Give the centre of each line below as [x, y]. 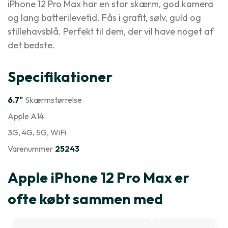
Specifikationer [60, 77]
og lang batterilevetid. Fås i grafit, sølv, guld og [104, 18]
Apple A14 [26, 116]
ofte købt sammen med [85, 199]
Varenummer [30, 149]
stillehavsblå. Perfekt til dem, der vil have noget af [111, 31]
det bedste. [31, 45]
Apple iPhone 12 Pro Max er [98, 177]
